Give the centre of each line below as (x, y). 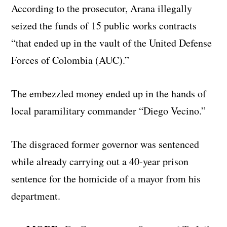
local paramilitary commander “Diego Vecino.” (109, 110)
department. (36, 196)
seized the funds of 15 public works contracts (104, 25)
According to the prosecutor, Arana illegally (102, 8)
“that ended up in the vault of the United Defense (112, 43)
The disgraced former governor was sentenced (105, 144)
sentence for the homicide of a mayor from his (106, 178)
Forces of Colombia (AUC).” (70, 60)
